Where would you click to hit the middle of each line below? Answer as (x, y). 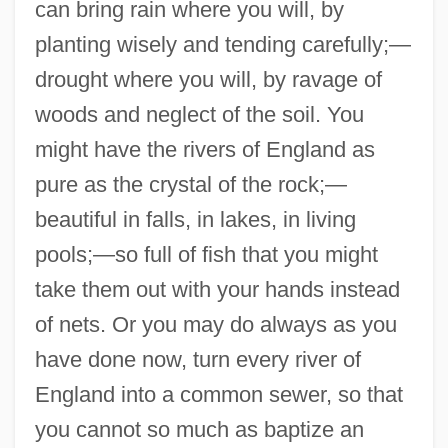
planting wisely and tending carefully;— (222, 44)
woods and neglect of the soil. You (199, 114)
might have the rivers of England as (204, 149)
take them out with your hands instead (217, 289)
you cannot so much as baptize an (199, 429)
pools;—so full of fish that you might (206, 254)
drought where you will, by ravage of (208, 79)
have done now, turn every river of (197, 359)
